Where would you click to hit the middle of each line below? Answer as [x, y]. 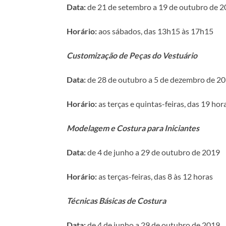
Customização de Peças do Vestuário [132, 55]
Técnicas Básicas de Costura [116, 200]
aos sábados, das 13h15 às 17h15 [155, 31]
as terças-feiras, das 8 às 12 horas [155, 176]
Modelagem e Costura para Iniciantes [133, 128]
